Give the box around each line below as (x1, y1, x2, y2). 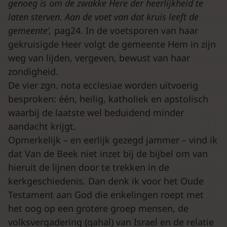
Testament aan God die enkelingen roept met (8, 188, 204, 201)
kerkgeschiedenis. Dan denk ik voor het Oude (8, 174, 204, 187)
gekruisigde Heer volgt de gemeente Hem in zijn (8, 37, 216, 50)
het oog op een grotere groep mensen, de (8, 202, 188, 214)
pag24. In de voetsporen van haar (52, 24, 198, 36)
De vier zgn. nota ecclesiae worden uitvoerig (8, 79, 198, 91)
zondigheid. (8, 65, 58, 78)
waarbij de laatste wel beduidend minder (8, 106, 184, 119)
